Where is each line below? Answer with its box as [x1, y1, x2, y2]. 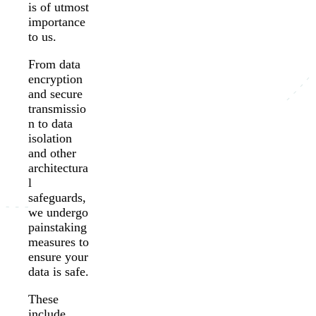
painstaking [28, 220, 87, 235]
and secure [28, 87, 83, 102]
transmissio [28, 102, 86, 116]
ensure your [28, 250, 88, 265]
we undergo [28, 205, 88, 220]
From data [28, 57, 80, 72]
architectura [28, 161, 88, 176]
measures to [28, 235, 89, 250]
